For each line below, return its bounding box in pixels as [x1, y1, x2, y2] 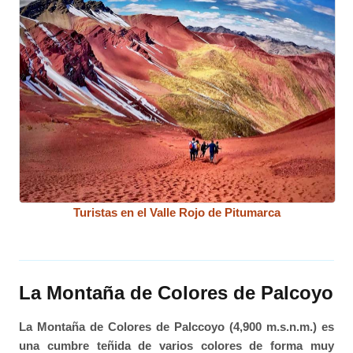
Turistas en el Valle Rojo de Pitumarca [72, 206, 281, 220]
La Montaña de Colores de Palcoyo [19, 282, 334, 304]
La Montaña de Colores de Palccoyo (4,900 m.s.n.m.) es [19, 320, 334, 334]
